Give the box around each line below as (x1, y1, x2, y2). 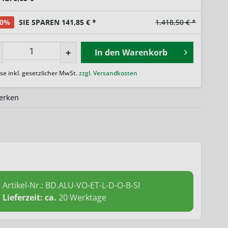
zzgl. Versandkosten (78, 68, 137, 77)
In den (94, 46, 120, 58)
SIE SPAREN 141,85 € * (18, 17, 96, 27)
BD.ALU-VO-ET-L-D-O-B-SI (45, 179, 140, 191)
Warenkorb (122, 46, 167, 58)
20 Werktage (59, 191, 107, 203)
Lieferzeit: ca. (3, 191, 59, 203)
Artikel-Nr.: (3, 179, 46, 191)
